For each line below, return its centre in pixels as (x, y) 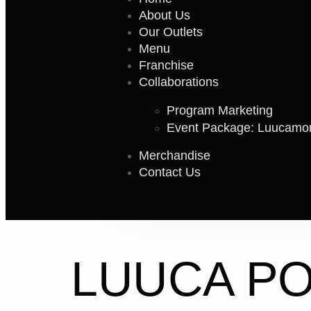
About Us (165, 16)
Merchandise (175, 156)
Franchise (166, 66)
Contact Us (170, 173)
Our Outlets (171, 32)
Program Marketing (220, 111)
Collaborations (179, 82)
